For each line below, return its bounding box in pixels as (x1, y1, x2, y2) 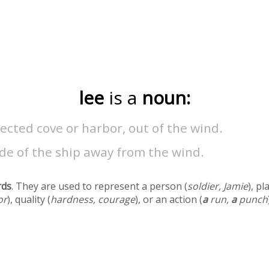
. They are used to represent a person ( (11, 180, 188, 193)
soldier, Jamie (187, 180, 249, 193)
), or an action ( (135, 193, 203, 207)
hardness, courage (50, 193, 136, 207)
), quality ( (7, 193, 51, 207)
